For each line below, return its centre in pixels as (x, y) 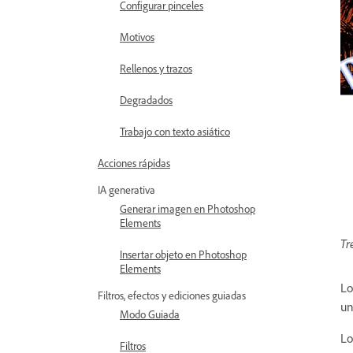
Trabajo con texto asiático (175, 131)
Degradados (146, 100)
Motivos (137, 37)
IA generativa (126, 190)
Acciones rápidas (134, 163)
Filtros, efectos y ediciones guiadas (172, 295)
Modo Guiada (150, 314)
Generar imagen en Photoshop (188, 208)
